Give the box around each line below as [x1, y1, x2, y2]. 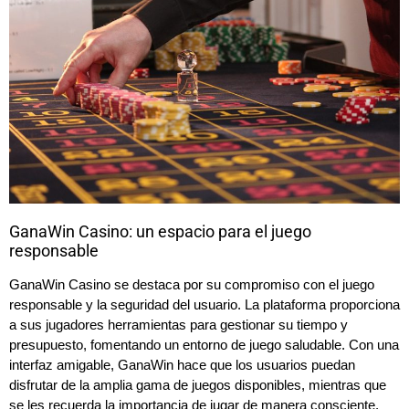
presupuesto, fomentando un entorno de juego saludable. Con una [9, 337, 399, 353]
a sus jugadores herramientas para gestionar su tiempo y [9, 317, 348, 333]
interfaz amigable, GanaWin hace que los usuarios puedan [9, 357, 355, 373]
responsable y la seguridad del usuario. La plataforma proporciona [9, 297, 400, 313]
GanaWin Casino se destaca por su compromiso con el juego [9, 277, 374, 293]
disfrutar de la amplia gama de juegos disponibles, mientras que [9, 377, 386, 393]
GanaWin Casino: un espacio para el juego [9, 222, 311, 242]
